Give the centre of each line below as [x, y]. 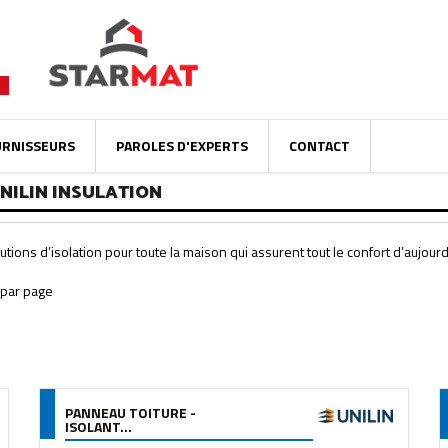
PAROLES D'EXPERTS [182, 145]
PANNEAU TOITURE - [130, 412]
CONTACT [319, 145]
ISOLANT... [98, 426]
